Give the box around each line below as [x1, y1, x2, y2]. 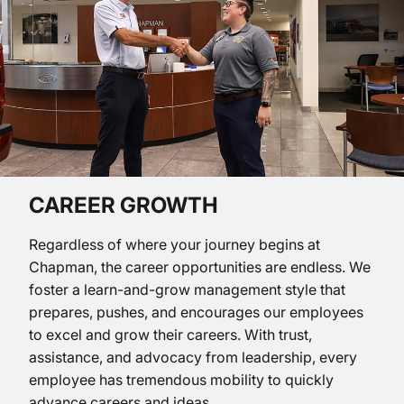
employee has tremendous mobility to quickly [29, 371, 334, 390]
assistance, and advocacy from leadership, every [29, 348, 357, 367]
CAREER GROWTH [29, 192, 218, 219]
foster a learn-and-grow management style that [29, 280, 345, 299]
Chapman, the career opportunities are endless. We [29, 258, 371, 277]
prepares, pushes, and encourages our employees [29, 303, 363, 322]
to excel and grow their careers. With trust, [29, 326, 312, 344]
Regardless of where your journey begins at [29, 235, 320, 254]
